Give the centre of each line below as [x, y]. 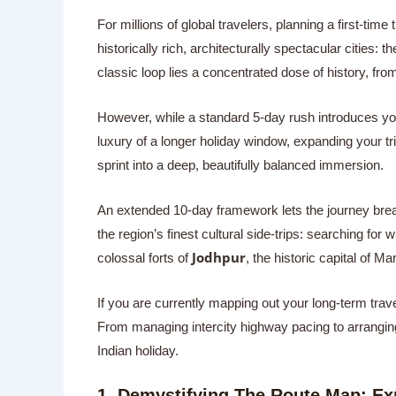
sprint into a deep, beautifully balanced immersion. [240, 164]
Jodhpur [218, 257]
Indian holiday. [137, 350]
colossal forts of [144, 257]
